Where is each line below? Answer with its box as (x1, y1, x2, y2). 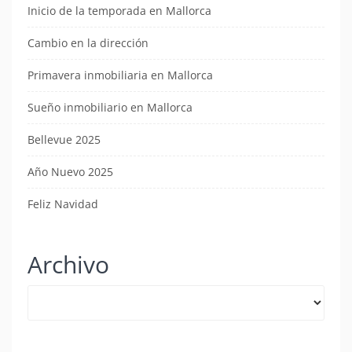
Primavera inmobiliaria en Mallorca (27, 68, 213, 83)
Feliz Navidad (27, 196, 98, 212)
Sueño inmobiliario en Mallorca (27, 100, 192, 115)
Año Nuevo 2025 (27, 164, 113, 180)
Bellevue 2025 (27, 132, 101, 148)
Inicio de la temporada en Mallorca (27, 3, 211, 19)
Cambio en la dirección (27, 35, 148, 51)
